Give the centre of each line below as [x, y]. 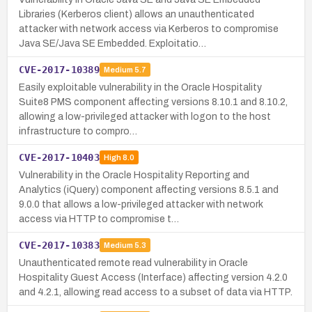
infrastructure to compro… [78, 131]
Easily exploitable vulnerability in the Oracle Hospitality [140, 87]
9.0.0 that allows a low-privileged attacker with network [141, 204]
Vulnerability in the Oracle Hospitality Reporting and [134, 175]
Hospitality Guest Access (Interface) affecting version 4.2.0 [153, 277]
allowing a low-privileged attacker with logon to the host [145, 116]
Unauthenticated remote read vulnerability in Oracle [133, 263]
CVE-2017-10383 [59, 245]
